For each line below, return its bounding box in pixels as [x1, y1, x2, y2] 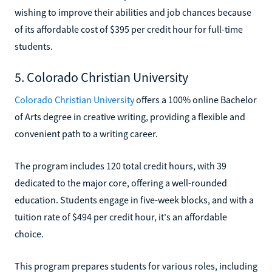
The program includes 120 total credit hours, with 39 [15, 159, 226, 172]
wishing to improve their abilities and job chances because [15, 5, 251, 18]
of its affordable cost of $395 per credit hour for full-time [15, 22, 243, 35]
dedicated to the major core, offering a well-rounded [15, 176, 227, 189]
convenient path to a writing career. [15, 127, 158, 140]
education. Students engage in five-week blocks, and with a [15, 193, 254, 206]
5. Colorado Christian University [15, 68, 188, 86]
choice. [15, 227, 44, 240]
